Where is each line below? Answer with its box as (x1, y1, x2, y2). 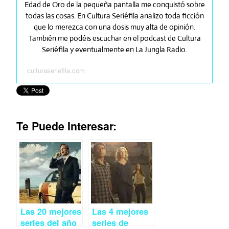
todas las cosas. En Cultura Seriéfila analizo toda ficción (25, 10, 204, 20)
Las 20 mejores (20, 205, 81, 217)
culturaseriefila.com (27, 65, 85, 75)
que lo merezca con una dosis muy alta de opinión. (34, 21, 195, 32)
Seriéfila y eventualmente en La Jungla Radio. (42, 44, 187, 54)
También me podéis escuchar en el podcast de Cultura (28, 33, 201, 43)
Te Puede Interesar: (16, 118, 117, 134)
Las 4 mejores (92, 205, 148, 217)
